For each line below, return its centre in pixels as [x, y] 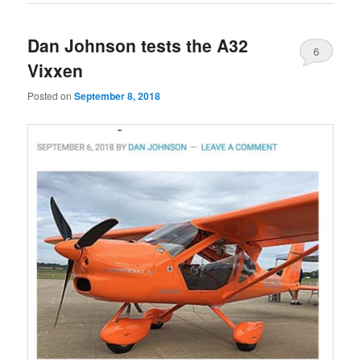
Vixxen [56, 71]
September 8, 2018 [118, 95]
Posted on [51, 95]
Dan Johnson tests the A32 [138, 46]
